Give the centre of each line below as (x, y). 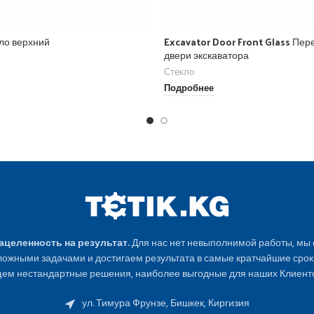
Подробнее (189, 89)
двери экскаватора (206, 55)
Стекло (179, 72)
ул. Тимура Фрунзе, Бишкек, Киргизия (165, 303)
